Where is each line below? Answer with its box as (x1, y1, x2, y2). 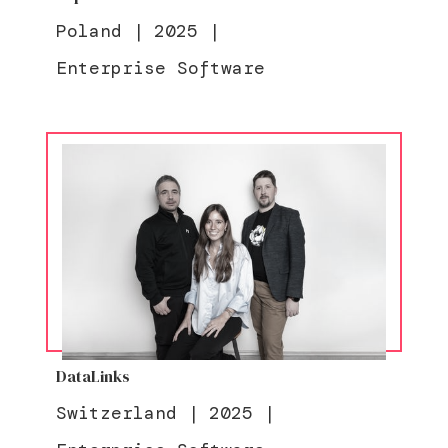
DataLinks (55, 365, 130, 387)
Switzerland (55, 401, 177, 425)
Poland (55, 19, 122, 43)
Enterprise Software (55, 56, 265, 80)
